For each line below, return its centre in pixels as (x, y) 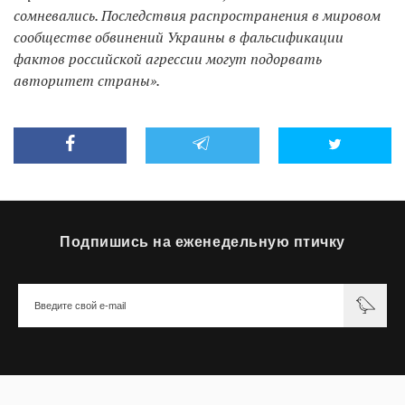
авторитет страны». (87, 80)
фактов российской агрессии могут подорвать (168, 58)
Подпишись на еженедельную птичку (202, 241)
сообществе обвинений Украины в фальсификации (179, 37)
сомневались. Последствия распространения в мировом (197, 15)
